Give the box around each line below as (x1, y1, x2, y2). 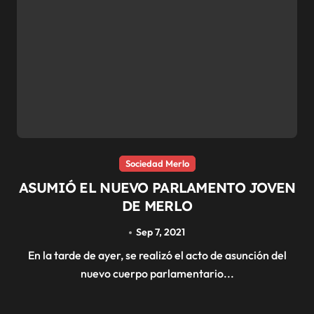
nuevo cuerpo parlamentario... (80, 266, 234, 281)
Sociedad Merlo (125, 158, 189, 170)
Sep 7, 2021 (136, 226, 186, 239)
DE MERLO (121, 197, 193, 215)
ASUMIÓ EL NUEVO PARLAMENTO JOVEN (18, 179, 296, 197)
